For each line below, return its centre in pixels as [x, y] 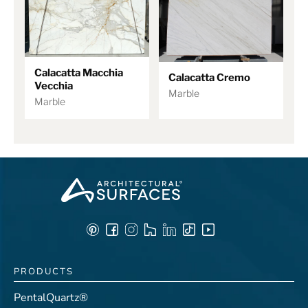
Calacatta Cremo [209, 78]
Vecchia [54, 86]
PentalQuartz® [51, 298]
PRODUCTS [44, 272]
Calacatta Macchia [79, 73]
